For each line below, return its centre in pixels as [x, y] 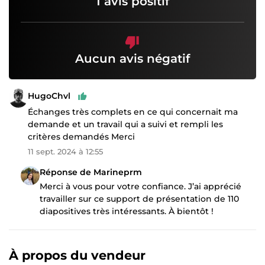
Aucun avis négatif [132, 58]
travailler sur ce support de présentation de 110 [139, 198]
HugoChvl [49, 96]
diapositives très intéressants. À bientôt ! [127, 211]
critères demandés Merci [81, 136]
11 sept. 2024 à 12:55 [65, 151]
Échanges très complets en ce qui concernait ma [133, 112]
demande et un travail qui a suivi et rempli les [125, 124]
